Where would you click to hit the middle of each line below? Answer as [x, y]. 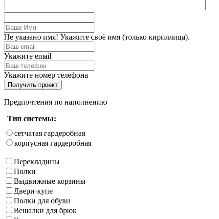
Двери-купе [33, 191]
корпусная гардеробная [53, 143]
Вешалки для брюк [45, 210]
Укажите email [28, 56]
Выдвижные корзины [50, 181]
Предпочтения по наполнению [55, 102]
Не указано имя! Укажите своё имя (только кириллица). [97, 37]
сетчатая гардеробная [50, 133]
